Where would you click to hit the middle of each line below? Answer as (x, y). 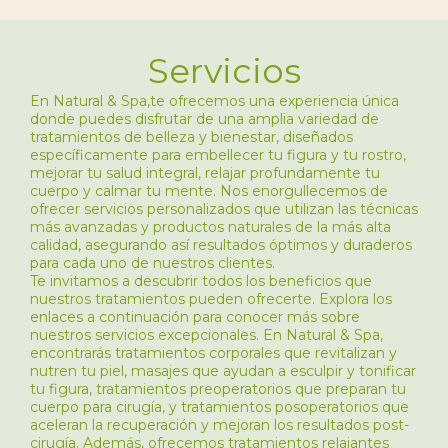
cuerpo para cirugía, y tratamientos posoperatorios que (219, 407)
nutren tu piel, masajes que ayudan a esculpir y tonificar (223, 371)
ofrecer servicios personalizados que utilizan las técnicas (224, 209)
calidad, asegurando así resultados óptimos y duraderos (221, 245)
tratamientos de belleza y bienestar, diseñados (191, 137)
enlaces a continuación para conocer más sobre (195, 317)
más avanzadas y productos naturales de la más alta (210, 227)
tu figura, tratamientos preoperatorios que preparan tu (218, 389)
